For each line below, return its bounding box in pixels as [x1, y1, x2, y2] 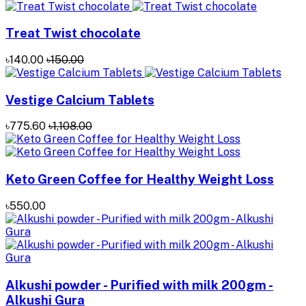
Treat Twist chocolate [5, 25, 141, 41]
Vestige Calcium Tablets [5, 92, 154, 107]
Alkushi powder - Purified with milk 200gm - [5, 277, 273, 292]
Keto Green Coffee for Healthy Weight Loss [5, 171, 274, 187]
